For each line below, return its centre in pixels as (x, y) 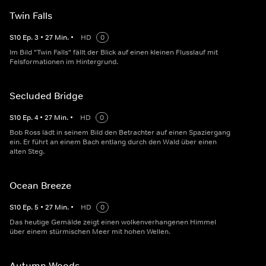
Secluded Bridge (46, 96)
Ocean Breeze (40, 186)
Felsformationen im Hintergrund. (64, 62)
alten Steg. (27, 152)
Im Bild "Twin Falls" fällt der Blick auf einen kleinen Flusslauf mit (114, 53)
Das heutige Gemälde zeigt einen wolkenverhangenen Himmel (113, 222)
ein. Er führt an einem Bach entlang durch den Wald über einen (113, 142)
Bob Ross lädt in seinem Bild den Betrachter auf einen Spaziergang (120, 133)
